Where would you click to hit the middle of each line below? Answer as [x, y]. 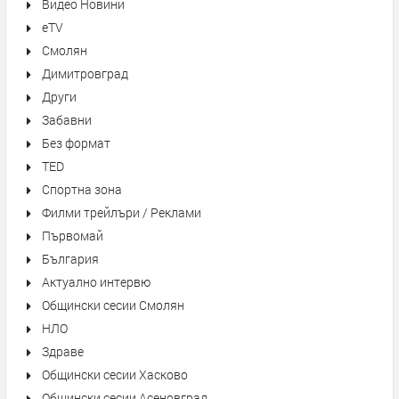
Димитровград [85, 73]
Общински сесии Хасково [115, 375]
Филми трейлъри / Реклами [122, 212]
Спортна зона [82, 189]
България [70, 259]
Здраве [63, 351]
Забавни [67, 120]
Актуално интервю [96, 282]
